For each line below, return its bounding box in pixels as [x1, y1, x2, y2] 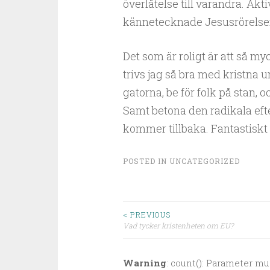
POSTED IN [122, 156, 169, 166]
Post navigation [122, 227, 266, 253]
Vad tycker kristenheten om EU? [122, 221, 233, 230]
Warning [122, 257, 166, 269]
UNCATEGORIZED [169, 156, 240, 166]
